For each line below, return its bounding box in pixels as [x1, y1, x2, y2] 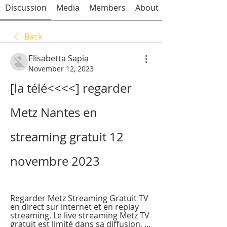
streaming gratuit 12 [10, 128, 124, 145]
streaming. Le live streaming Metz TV [10, 209, 149, 221]
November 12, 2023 [28, 63, 94, 73]
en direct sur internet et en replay [10, 201, 139, 212]
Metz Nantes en [10, 104, 97, 121]
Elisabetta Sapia [28, 52, 89, 64]
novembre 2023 [10, 153, 100, 169]
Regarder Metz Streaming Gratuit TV [10, 192, 148, 204]
